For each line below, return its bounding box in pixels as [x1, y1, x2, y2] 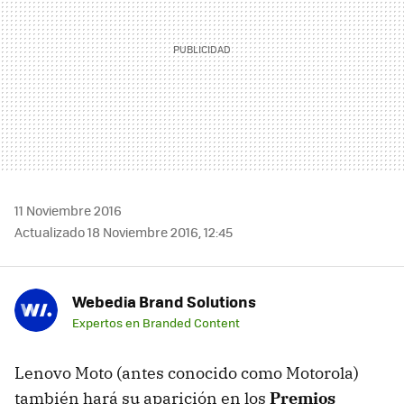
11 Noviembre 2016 [14, 200, 122, 219]
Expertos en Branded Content [72, 313, 240, 331]
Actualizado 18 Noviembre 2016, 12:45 [14, 222, 233, 241]
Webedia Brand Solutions [72, 289, 256, 312]
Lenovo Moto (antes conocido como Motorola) [14, 362, 359, 383]
